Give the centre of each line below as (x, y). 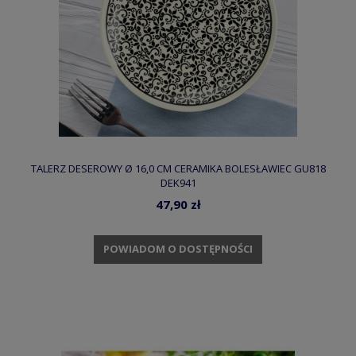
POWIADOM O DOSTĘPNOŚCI (178, 249)
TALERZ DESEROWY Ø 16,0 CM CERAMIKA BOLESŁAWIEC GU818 (178, 169)
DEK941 (178, 183)
